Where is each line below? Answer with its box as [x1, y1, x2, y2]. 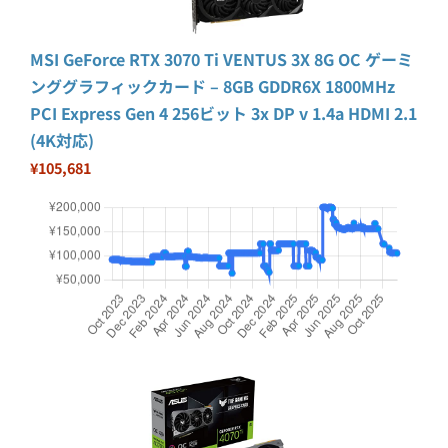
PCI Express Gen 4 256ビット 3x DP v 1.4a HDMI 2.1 [30, 101, 417, 126]
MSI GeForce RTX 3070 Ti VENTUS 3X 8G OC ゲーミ [30, 47, 413, 72]
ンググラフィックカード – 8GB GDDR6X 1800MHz [30, 74, 395, 99]
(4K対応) [30, 128, 94, 153]
